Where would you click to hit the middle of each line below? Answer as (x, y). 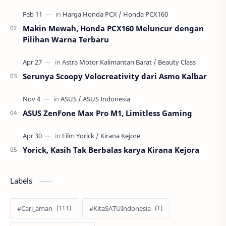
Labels (22, 180)
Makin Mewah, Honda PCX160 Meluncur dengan (113, 28)
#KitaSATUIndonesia (120, 208)
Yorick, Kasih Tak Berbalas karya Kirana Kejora (111, 150)
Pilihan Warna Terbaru (66, 39)
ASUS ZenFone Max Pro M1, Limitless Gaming (107, 113)
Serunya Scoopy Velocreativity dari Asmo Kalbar (115, 76)
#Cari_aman (35, 208)
